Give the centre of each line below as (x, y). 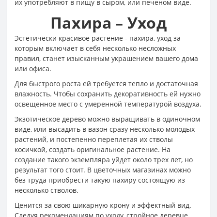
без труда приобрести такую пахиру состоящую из (100, 180)
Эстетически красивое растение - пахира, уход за (98, 38)
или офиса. (33, 68)
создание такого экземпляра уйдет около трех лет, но (104, 159)
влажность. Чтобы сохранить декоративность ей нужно (108, 93)
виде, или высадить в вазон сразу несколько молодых (105, 129)
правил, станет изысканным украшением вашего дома (106, 58)
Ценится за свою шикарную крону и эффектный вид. (103, 205)
